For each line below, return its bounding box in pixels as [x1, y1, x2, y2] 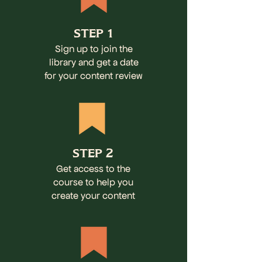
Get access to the [56, 163, 130, 174]
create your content [51, 189, 135, 201]
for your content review [44, 70, 143, 81]
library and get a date [49, 56, 139, 68]
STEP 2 [73, 148, 113, 160]
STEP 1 [73, 28, 114, 40]
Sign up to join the [54, 43, 133, 54]
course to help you [53, 176, 133, 188]
